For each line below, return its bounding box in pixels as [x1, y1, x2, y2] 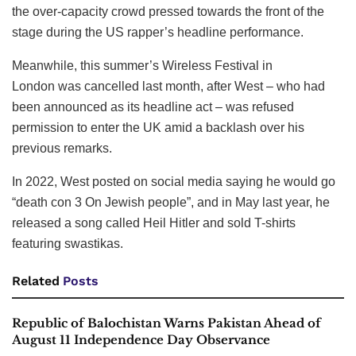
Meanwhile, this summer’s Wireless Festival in [12, 59, 273, 73]
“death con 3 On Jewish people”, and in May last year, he [12, 195, 330, 210]
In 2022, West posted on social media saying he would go [12, 175, 335, 189]
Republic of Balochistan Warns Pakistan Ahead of [12, 315, 321, 331]
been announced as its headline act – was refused [12, 100, 294, 114]
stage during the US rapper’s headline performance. [12, 25, 304, 40]
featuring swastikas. [12, 237, 123, 251]
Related [12, 273, 60, 289]
